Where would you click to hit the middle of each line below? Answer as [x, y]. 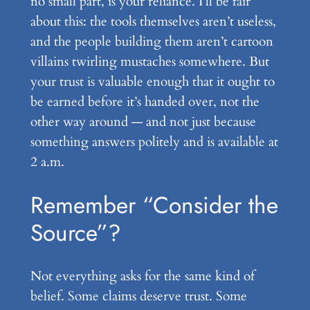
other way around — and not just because [143, 122]
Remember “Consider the [154, 205]
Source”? [75, 233]
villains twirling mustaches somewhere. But [149, 62]
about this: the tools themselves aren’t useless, [153, 22]
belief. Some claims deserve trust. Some [138, 296]
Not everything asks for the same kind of [142, 276]
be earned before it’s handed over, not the [145, 102]
